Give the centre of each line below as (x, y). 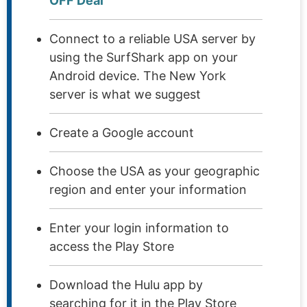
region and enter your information (148, 190)
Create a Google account (122, 133)
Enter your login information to (139, 228)
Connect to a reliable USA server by (152, 39)
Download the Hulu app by (126, 285)
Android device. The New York (138, 76)
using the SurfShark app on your (144, 58)
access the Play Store (112, 247)
